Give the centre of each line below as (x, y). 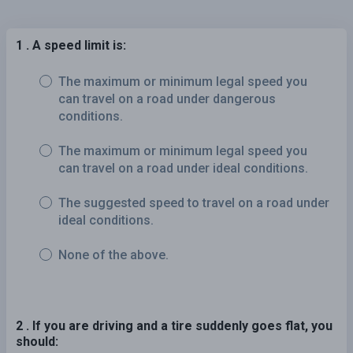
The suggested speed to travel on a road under (194, 203)
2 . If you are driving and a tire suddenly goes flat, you (174, 325)
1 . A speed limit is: (71, 45)
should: (37, 341)
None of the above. (113, 255)
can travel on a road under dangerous (167, 98)
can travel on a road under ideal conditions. (183, 168)
